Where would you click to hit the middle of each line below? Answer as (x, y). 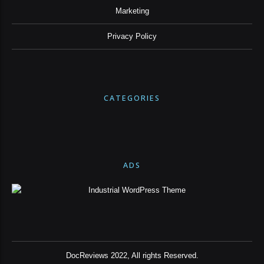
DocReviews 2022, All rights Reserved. (132, 255)
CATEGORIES (132, 98)
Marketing (132, 11)
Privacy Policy (132, 37)
